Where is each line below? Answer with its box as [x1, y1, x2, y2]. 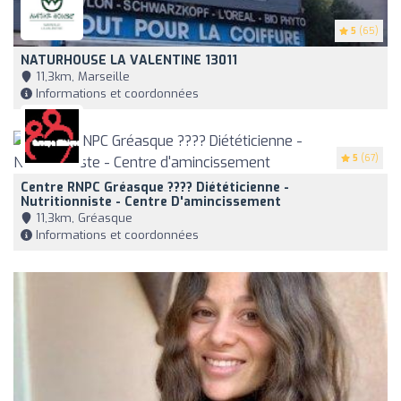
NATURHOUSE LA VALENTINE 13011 [21, 52, 237, 70]
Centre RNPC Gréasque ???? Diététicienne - [21, 179, 289, 197]
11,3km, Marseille [32, 69, 130, 85]
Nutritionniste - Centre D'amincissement [21, 193, 281, 211]
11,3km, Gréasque [32, 210, 132, 226]
